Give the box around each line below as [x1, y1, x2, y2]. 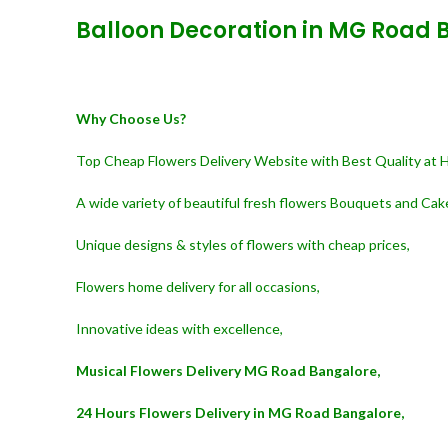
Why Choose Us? [76, 110, 186, 127]
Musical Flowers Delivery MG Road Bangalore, [76, 362, 380, 379]
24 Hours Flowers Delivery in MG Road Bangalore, [76, 404, 404, 421]
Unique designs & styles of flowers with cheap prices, [76, 236, 410, 253]
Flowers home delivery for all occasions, [76, 278, 320, 295]
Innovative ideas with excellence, [76, 320, 283, 337]
